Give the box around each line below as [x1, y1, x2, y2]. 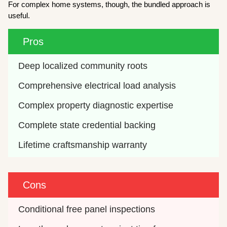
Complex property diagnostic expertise [18, 100, 174, 110]
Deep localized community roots [18, 60, 148, 71]
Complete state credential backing [18, 120, 156, 130]
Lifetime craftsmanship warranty [18, 139, 147, 150]
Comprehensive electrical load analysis [18, 80, 176, 91]
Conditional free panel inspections [18, 204, 156, 214]
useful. [8, 11, 30, 20]
